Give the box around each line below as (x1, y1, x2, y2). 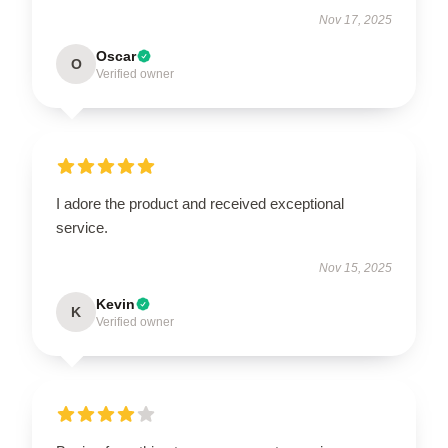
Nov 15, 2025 (319, 260, 392, 275)
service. (56, 218, 108, 236)
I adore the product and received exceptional (56, 194, 344, 212)
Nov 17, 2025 (319, 12, 392, 27)
